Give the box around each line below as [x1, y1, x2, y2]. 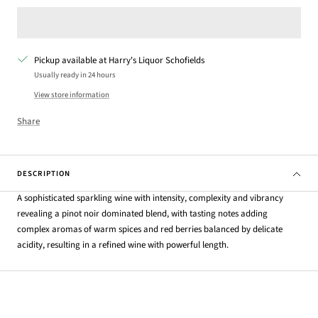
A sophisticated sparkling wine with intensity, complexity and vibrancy [17, 192, 283, 205]
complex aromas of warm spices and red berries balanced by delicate [17, 223, 283, 236]
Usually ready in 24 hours [34, 70, 116, 81]
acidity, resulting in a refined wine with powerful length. [17, 238, 229, 252]
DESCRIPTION [17, 168, 70, 180]
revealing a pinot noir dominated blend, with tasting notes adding [17, 207, 268, 221]
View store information [34, 89, 109, 101]
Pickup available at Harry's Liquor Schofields [34, 54, 204, 67]
